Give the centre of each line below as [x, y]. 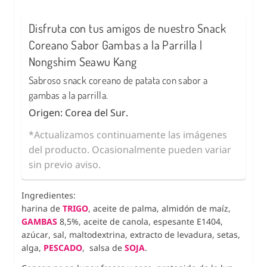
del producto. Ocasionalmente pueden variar [130, 149]
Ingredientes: [49, 195]
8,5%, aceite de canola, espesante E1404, [141, 221]
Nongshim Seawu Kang [83, 61]
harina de [42, 208]
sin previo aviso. [65, 164]
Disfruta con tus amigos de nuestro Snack [127, 28]
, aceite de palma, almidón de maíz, [159, 208]
